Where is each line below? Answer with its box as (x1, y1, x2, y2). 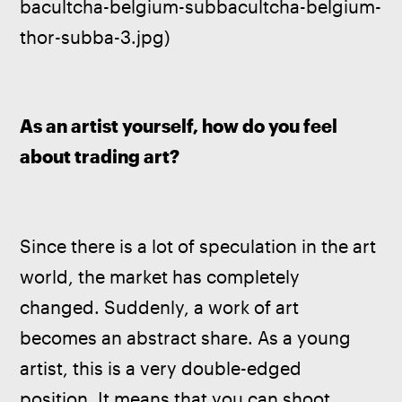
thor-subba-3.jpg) (20, 26, 170, 48)
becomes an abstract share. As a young (20, 327, 356, 348)
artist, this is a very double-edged (20, 357, 307, 379)
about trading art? (20, 146, 180, 168)
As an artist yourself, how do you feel (20, 116, 342, 137)
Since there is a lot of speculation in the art (20, 235, 381, 257)
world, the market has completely (20, 266, 305, 287)
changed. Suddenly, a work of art (20, 296, 304, 318)
